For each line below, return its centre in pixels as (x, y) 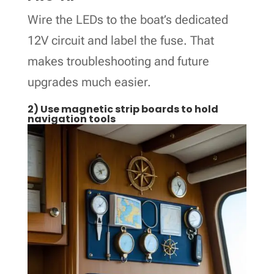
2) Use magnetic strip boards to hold (123, 109)
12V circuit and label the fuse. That (120, 40)
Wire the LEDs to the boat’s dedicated (128, 19)
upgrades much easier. (89, 82)
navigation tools (71, 119)
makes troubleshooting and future (118, 61)
